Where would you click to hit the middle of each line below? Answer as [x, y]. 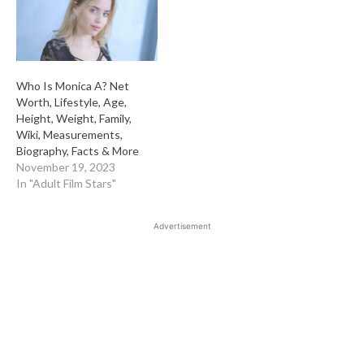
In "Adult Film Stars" [66, 183]
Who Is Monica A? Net [73, 85]
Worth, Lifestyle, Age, [71, 102]
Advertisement [182, 225]
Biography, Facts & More [78, 150]
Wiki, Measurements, [69, 134]
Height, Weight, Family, [74, 118]
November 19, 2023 [66, 167]
